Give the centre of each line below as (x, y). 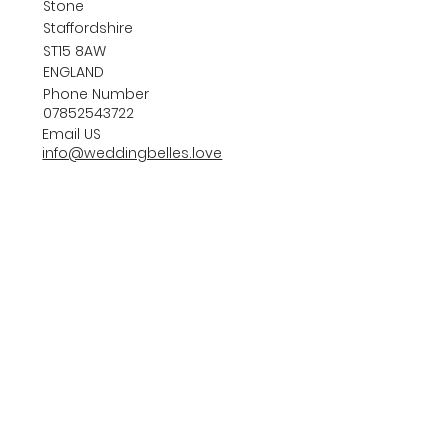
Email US (72, 134)
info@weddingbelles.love (132, 153)
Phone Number (95, 94)
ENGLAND (73, 72)
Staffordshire (87, 28)
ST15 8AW (74, 50)
